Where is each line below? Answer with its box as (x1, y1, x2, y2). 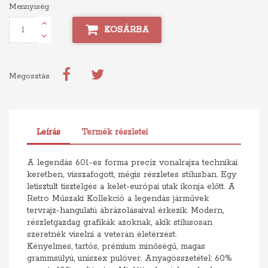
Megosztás (9, 71, 50, 81)
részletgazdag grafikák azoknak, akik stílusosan (27, 217, 212, 228)
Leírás (36, 127, 60, 138)
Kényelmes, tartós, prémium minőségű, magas (27, 241, 205, 252)
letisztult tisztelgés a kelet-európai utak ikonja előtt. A (27, 181, 235, 192)
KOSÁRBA (104, 25, 150, 35)
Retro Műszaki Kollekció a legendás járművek (27, 193, 209, 204)
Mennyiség (9, 2, 49, 12)
